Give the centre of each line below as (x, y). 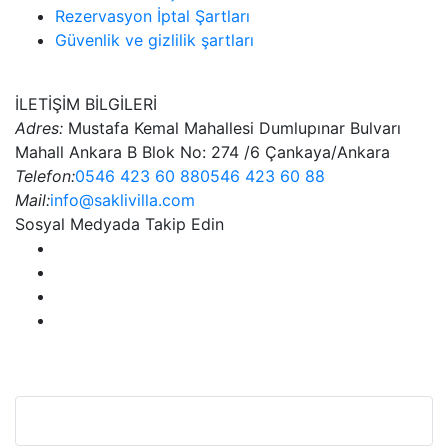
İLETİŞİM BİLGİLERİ (86, 104)
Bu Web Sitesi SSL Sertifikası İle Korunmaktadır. (223, 421)
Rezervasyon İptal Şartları (152, 16)
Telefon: (45, 176)
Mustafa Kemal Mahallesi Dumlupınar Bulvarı (232, 128)
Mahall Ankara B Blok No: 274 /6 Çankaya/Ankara (202, 152)
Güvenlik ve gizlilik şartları (154, 40)
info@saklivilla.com (122, 200)
